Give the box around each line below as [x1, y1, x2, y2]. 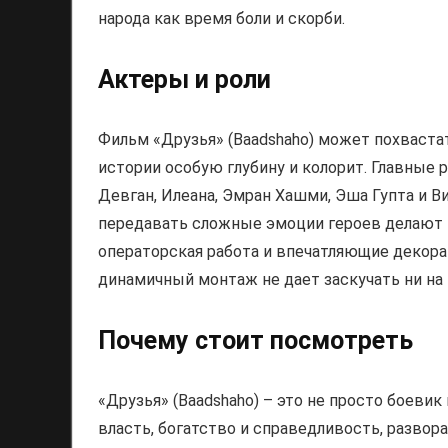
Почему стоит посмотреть [98, 326, 413, 355]
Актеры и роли [98, 65, 271, 94]
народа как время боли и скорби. [98, 9, 345, 28]
